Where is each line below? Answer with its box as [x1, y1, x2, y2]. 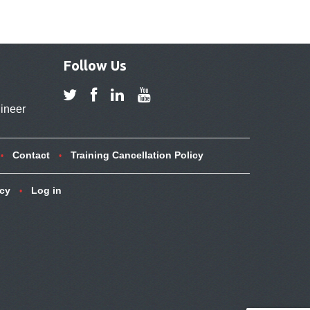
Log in [30, 184, 62, 196]
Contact [12, 149, 50, 161]
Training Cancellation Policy [70, 149, 203, 161]
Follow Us [63, 57, 127, 73]
